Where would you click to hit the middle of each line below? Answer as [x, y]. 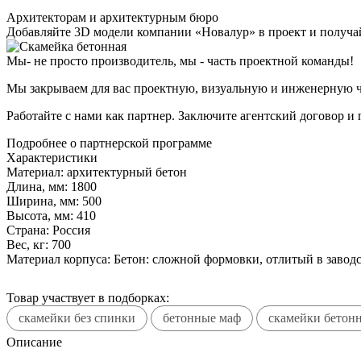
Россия [71, 230]
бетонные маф [202, 317]
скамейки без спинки [77, 317]
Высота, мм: [40, 215]
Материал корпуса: [58, 259]
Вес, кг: [27, 244]
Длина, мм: [37, 186]
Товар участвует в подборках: [88, 297]
